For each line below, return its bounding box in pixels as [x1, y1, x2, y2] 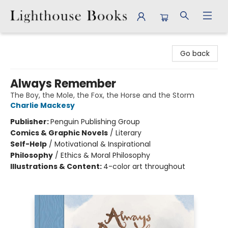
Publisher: [10, 117, 50, 127]
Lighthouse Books [8, 37, 69, 47]
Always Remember [10, 76, 116, 92]
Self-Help [10, 139, 47, 149]
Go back [180, 48, 210, 59]
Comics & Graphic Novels [10, 128, 108, 138]
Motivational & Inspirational [54, 139, 151, 149]
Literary [116, 128, 141, 138]
